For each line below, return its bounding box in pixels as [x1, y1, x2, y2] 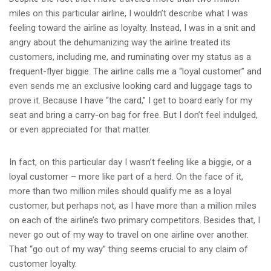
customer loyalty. [9, 258, 77, 269]
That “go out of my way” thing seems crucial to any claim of [9, 243, 248, 255]
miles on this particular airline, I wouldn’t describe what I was [9, 7, 248, 19]
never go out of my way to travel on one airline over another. [9, 229, 249, 240]
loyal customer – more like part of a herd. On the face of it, [9, 171, 243, 182]
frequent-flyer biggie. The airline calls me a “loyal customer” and [9, 65, 261, 77]
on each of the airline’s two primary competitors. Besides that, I [9, 214, 260, 226]
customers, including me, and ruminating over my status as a [9, 51, 251, 62]
